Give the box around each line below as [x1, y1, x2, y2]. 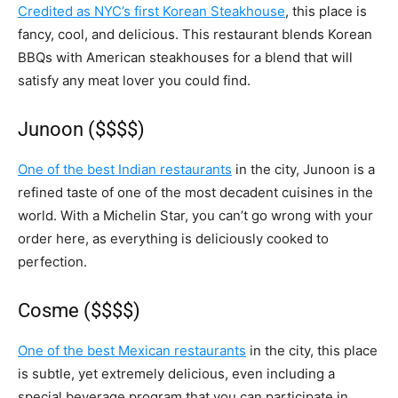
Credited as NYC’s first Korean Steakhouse [18, 2, 285, 20]
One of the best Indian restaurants [18, 160, 232, 178]
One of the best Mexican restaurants [18, 341, 246, 359]
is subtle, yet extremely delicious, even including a [18, 364, 335, 382]
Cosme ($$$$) [18, 298, 140, 322]
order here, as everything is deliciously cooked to [18, 229, 329, 247]
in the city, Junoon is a [232, 160, 375, 178]
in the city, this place [246, 341, 378, 359]
